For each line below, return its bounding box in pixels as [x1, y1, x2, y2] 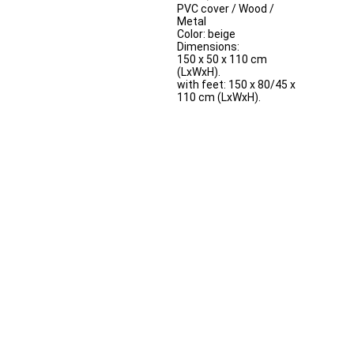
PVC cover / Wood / [176, 2, 274, 16]
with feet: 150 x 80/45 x [176, 78, 296, 92]
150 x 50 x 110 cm [176, 53, 267, 66]
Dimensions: [176, 40, 239, 54]
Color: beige [176, 28, 235, 41]
